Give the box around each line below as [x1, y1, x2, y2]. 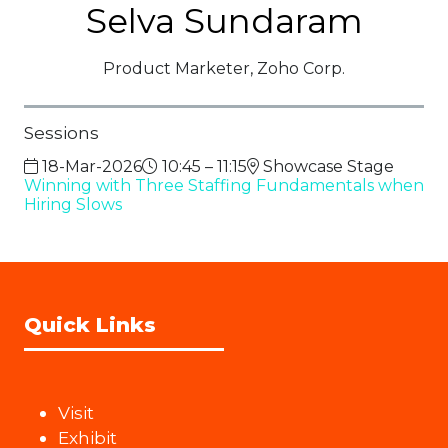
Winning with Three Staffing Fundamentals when [24, 176, 424, 196]
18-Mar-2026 [38, 157, 142, 177]
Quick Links [24, 312, 156, 338]
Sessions [24, 122, 99, 144]
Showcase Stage [259, 157, 394, 177]
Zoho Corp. [257, 59, 345, 79]
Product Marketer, [103, 59, 257, 79]
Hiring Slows [24, 195, 122, 215]
